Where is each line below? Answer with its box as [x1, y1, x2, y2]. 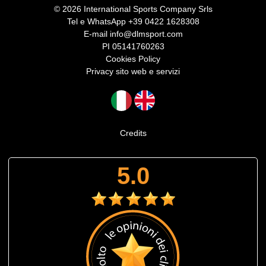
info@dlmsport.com [109, 29, 183, 39]
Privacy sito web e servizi [86, 66, 180, 77]
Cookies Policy [106, 54, 160, 64]
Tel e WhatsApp [66, 17, 128, 27]
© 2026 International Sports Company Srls [53, 4, 213, 14]
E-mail [83, 29, 110, 39]
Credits [119, 128, 147, 138]
